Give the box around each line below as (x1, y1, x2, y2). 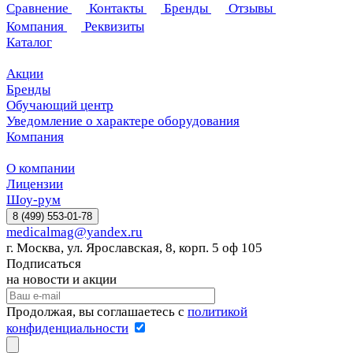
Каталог (6, 35, 52, 50)
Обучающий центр (6, 98, 113, 113)
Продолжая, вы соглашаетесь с (6, 304, 188, 320)
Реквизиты (84, 19, 144, 35)
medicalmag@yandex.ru (6, 225, 143, 240)
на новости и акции (6, 272, 117, 288)
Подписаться (6, 256, 81, 272)
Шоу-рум (6, 192, 61, 208)
